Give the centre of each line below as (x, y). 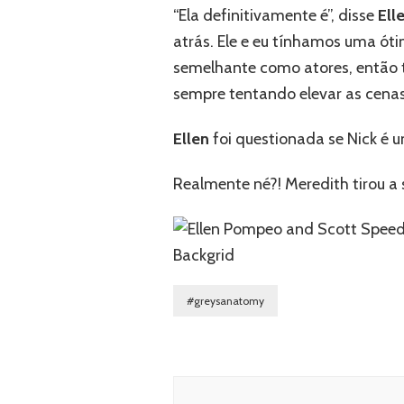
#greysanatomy (225, 301)
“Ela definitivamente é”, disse (275, 16)
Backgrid (204, 256)
